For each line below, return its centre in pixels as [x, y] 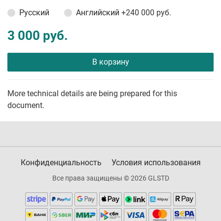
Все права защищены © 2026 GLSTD [110, 178]
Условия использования [156, 163]
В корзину [110, 62]
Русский [34, 13]
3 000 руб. [38, 36]
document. [26, 106]
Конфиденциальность [61, 163]
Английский [99, 13]
